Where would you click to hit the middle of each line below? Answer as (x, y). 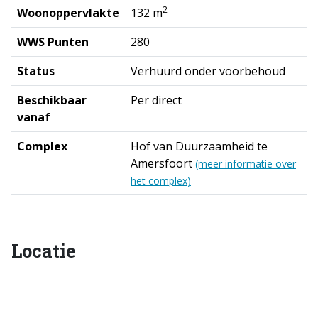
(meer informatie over (246, 164)
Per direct (156, 100)
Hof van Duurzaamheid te (199, 147)
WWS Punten (53, 42)
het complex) (161, 181)
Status (36, 71)
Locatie (43, 251)
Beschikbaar (52, 100)
